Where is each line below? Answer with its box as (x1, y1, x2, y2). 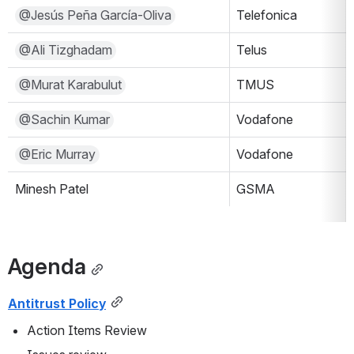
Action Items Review (27, 322, 147, 338)
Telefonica (236, 7, 297, 23)
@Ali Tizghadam (18, 42, 112, 58)
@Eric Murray (18, 146, 96, 162)
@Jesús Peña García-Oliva (18, 7, 171, 23)
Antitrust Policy (8, 295, 106, 311)
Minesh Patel (15, 181, 88, 197)
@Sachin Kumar (18, 111, 110, 127)
